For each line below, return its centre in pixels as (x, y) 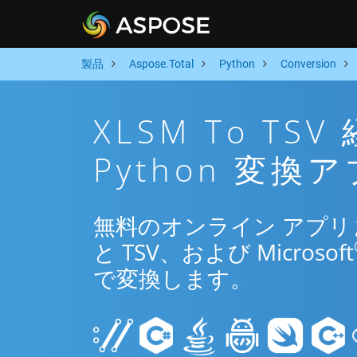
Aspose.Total (161, 64)
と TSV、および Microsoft (224, 252)
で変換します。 (173, 278)
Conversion (308, 64)
